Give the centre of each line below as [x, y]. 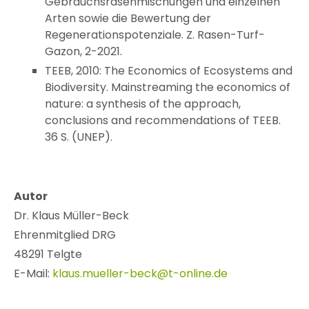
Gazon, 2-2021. [83, 52]
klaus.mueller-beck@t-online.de [140, 274]
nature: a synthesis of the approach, [143, 104]
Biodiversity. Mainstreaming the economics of [168, 88]
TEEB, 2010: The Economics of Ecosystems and [169, 71]
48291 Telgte [48, 255]
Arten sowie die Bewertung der [128, 19]
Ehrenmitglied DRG [65, 235]
